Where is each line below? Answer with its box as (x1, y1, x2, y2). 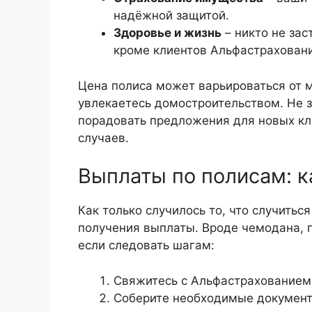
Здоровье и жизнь (114, 26, 221, 40)
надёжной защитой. (114, 8, 229, 23)
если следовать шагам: (78, 238, 214, 253)
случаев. (78, 130, 129, 145)
